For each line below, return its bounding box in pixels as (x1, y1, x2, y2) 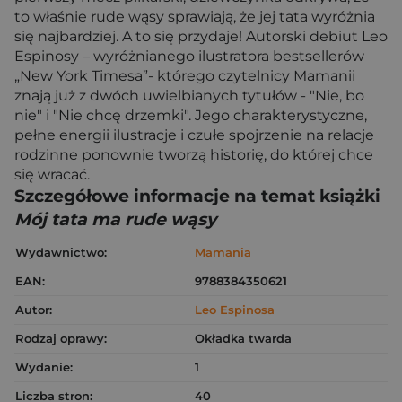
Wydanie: (15, 360, 73, 374)
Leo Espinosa (195, 302, 275, 317)
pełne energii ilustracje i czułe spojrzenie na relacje (14, 127, 374, 144)
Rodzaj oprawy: (15, 331, 107, 345)
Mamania (195, 245, 251, 259)
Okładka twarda (195, 331, 292, 345)
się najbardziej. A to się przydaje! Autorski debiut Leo (14, 28, 388, 45)
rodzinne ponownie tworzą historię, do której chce (14, 146, 373, 163)
